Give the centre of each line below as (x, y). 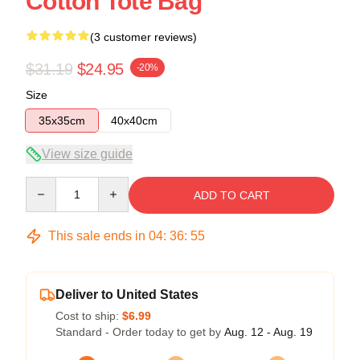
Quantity (46, 184)
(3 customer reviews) (143, 37)
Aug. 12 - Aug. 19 (268, 331)
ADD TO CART (231, 195)
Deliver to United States (127, 294)
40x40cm (134, 120)
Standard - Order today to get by (140, 331)
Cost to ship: (89, 315)
